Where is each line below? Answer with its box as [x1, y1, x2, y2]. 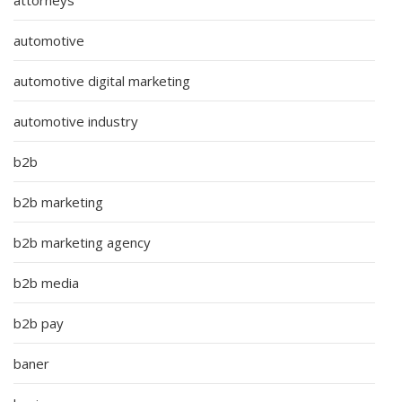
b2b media [13, 273, 79, 292]
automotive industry [13, 111, 138, 130]
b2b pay [13, 313, 64, 332]
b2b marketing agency [13, 232, 151, 251]
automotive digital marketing [13, 71, 190, 90]
